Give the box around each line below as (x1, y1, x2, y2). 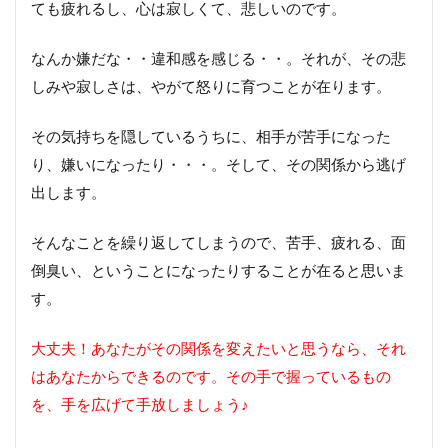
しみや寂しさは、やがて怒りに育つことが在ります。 (31, 77, 391, 96)
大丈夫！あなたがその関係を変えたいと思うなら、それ (31, 339, 406, 358)
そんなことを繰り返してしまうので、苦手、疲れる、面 (31, 233, 406, 252)
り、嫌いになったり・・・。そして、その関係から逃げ (31, 155, 406, 174)
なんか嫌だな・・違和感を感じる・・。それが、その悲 (31, 49, 406, 68)
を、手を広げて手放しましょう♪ (31, 395, 249, 414)
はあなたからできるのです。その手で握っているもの (31, 367, 391, 386)
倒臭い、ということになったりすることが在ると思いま (31, 261, 406, 280)
